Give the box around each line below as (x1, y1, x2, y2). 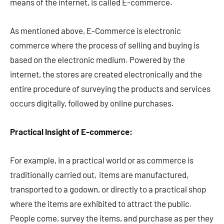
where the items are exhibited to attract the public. (10, 198, 192, 209)
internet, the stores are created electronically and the (10, 69, 202, 79)
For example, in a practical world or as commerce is (10, 155, 193, 165)
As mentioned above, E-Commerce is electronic (10, 25, 181, 36)
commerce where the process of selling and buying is (10, 40, 199, 50)
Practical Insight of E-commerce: (10, 126, 133, 137)
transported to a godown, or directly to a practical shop (10, 184, 206, 194)
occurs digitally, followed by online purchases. (10, 98, 176, 108)
